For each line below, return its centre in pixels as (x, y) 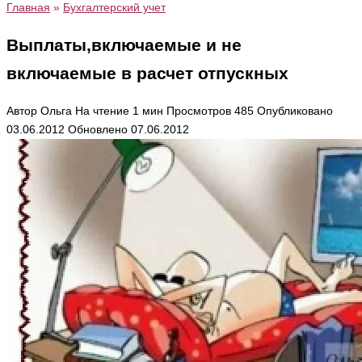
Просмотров (199, 110)
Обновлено (98, 129)
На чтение (102, 110)
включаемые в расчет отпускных (147, 74)
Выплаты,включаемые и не (124, 45)
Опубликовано (295, 110)
